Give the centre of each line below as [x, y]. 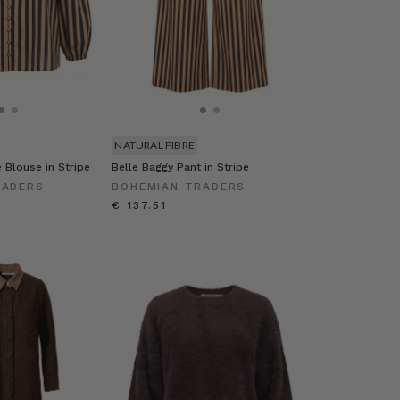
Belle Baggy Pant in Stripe [181, 167]
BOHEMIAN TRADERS [179, 187]
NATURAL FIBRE [155, 146]
